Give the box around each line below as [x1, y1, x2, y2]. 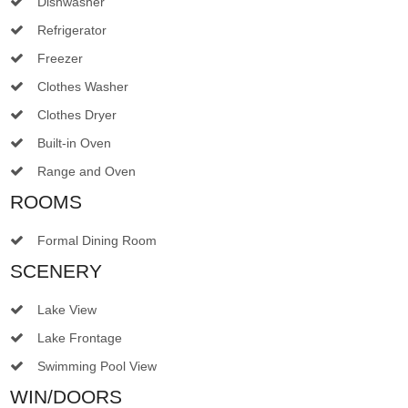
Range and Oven [37, 163, 136, 178]
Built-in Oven [37, 135, 111, 150]
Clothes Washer [37, 78, 128, 94]
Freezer [37, 50, 83, 66]
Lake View [37, 301, 97, 317]
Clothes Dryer [37, 107, 117, 122]
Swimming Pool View [37, 358, 157, 373]
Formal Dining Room [37, 232, 157, 248]
